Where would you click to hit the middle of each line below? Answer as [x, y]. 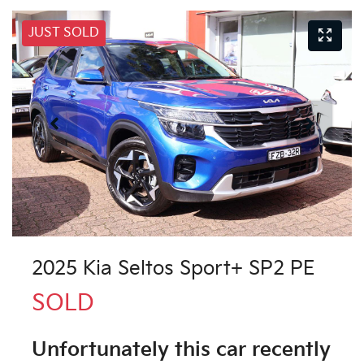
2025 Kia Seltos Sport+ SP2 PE [173, 269]
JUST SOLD [64, 32]
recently [288, 350]
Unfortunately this [124, 350]
